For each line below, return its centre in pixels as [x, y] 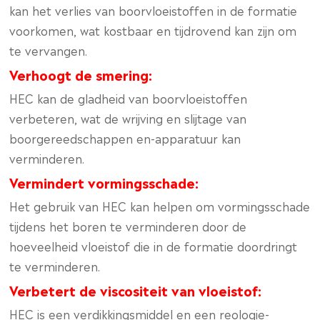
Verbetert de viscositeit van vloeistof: [136, 290]
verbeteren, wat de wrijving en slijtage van [128, 118]
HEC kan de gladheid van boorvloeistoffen [129, 98]
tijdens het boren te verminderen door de [128, 226]
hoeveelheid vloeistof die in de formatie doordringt [154, 246]
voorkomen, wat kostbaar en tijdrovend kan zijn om [153, 30]
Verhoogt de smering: [81, 74]
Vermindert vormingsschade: [104, 182]
